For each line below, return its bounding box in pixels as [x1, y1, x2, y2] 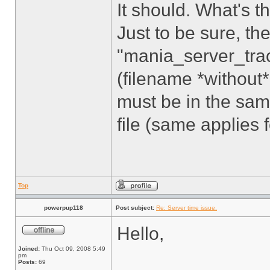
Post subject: [116, 204, 154, 211]
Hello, [117, 224, 164, 243]
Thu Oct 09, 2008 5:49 [40, 245, 105, 252]
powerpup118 [43, 204, 83, 211]
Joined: [18, 245, 40, 252]
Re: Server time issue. [156, 204, 217, 211]
